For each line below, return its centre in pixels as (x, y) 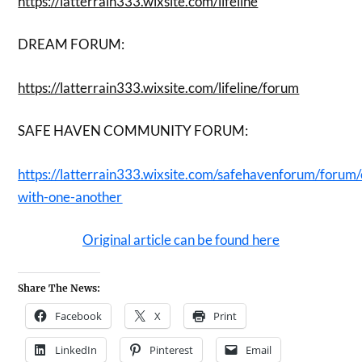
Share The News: (59, 288)
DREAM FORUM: (72, 44)
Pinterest (172, 349)
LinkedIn (76, 349)
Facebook (79, 316)
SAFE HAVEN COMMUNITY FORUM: (133, 130)
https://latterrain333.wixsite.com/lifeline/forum (159, 87)
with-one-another (70, 196)
